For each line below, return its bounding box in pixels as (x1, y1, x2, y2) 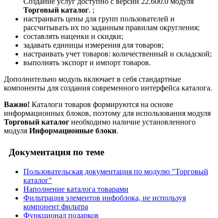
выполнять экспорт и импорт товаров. (23, 58, 151, 67)
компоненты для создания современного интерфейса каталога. (4, 84, 212, 92)
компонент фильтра (23, 202, 88, 211)
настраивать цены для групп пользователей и (23, 15, 175, 23)
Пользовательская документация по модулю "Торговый (23, 167, 208, 176)
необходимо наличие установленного (69, 118, 196, 127)
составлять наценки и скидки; (23, 32, 123, 41)
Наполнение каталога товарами (23, 184, 128, 193)
